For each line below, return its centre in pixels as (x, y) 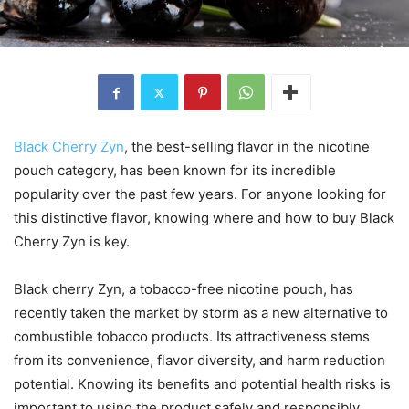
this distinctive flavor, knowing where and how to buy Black (204, 218)
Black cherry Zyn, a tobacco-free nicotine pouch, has (184, 289)
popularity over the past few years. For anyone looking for (200, 194)
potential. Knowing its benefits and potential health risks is (202, 384)
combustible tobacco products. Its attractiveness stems (192, 337)
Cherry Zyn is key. (72, 242)
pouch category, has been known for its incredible (175, 171)
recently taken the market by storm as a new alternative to (201, 313)
